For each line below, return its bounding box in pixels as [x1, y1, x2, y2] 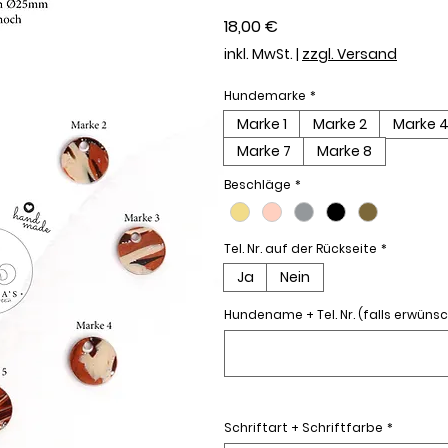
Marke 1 [237, 114, 287, 134]
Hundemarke [224, 87, 306, 104]
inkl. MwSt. [224, 44, 293, 64]
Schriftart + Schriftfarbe [224, 419, 383, 437]
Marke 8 [317, 141, 372, 161]
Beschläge [224, 176, 291, 193]
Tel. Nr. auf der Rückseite [224, 240, 377, 258]
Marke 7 [237, 141, 291, 161]
